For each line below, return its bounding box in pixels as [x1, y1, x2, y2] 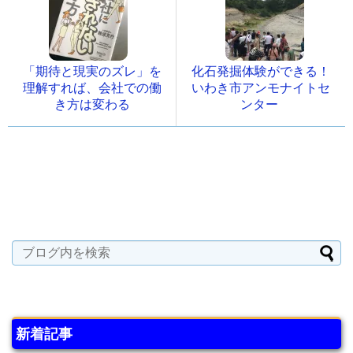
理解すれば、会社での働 [22, 81, 162, 95]
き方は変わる [54, 98, 130, 112]
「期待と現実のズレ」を [22, 65, 162, 79]
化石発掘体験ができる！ [191, 65, 330, 79]
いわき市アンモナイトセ [191, 81, 330, 95]
